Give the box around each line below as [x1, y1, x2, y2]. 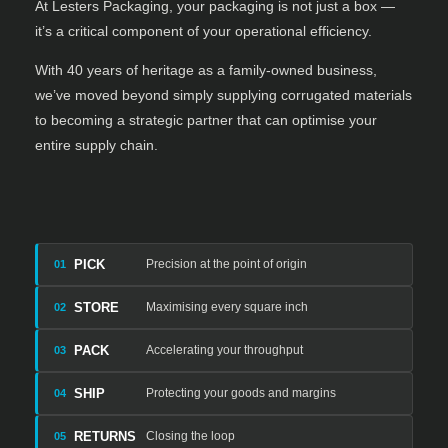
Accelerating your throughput [146, 343, 303, 358]
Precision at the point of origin [146, 257, 307, 272]
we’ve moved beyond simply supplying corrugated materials [35, 87, 412, 104]
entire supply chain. [35, 137, 158, 154]
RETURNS [74, 428, 136, 444]
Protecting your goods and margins [146, 386, 336, 401]
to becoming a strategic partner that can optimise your [35, 112, 377, 129]
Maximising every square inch [146, 300, 308, 315]
